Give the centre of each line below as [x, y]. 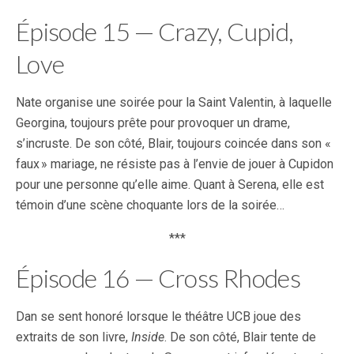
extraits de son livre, [73, 337]
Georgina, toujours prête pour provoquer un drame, [153, 123]
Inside [148, 337]
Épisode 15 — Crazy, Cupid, [155, 31]
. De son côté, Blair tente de [240, 337]
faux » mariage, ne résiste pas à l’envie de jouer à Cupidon [175, 164]
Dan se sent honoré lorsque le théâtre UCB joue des [158, 316]
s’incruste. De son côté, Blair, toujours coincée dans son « [174, 143]
